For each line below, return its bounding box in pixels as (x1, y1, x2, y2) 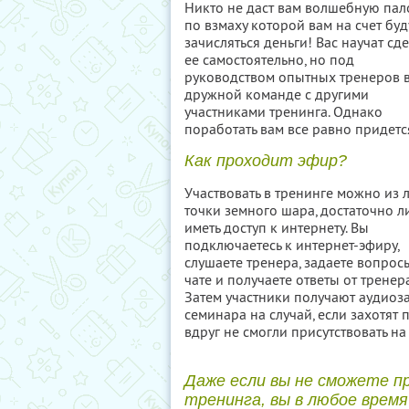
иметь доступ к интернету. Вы (184, 218, 369, 236)
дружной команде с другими (184, 85, 369, 103)
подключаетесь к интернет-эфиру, (184, 236, 399, 254)
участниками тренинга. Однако (184, 102, 383, 121)
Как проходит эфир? (184, 152, 347, 170)
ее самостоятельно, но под (184, 50, 354, 68)
